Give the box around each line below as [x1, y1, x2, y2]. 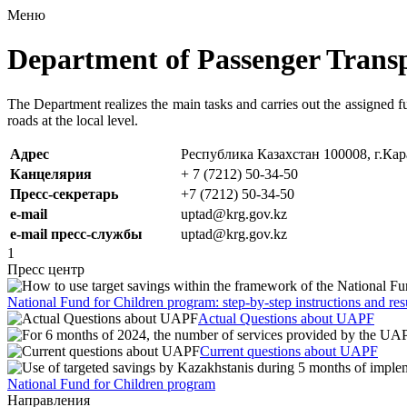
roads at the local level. [7, 112, 138, 128]
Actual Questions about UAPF [198, 310, 374, 326]
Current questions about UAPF [200, 342, 378, 359]
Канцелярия [10, 165, 92, 182]
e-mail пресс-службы [10, 225, 143, 242]
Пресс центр [7, 261, 84, 277]
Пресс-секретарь [10, 185, 118, 202]
